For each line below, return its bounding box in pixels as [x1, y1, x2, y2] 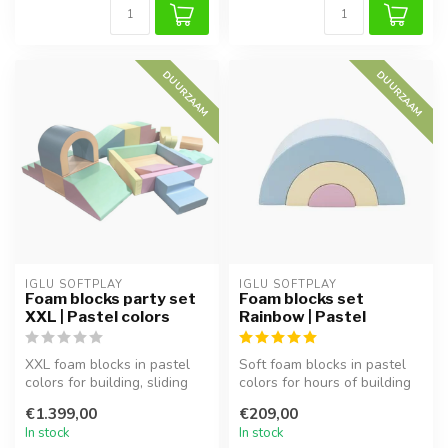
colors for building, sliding [25, 372, 188, 392]
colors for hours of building [239, 372, 411, 392]
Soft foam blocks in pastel [239, 354, 406, 374]
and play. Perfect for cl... [239, 390, 392, 410]
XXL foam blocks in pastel [25, 354, 190, 374]
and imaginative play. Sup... [25, 390, 196, 410]
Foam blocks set [239, 288, 364, 308]
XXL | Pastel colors [25, 306, 170, 326]
